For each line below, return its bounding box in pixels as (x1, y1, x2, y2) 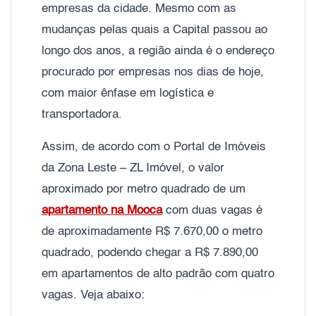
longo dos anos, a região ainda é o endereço (42, 44, 274, 57)
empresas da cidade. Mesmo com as (42, 2, 236, 15)
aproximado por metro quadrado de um (42, 183, 245, 195)
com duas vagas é (162, 204, 262, 217)
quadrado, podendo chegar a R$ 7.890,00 (42, 246, 258, 259)
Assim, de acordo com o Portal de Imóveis (42, 140, 266, 153)
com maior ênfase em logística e (42, 87, 214, 99)
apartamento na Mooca (42, 204, 162, 217)
